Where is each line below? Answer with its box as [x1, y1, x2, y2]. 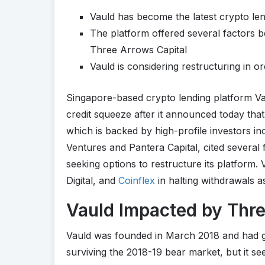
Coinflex [118, 174, 155, 186]
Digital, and [66, 174, 118, 186]
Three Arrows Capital [90, 43, 187, 56]
